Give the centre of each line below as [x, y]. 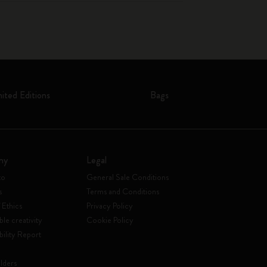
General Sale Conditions [127, 177]
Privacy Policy [109, 206]
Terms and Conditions [122, 191]
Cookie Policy [110, 220]
